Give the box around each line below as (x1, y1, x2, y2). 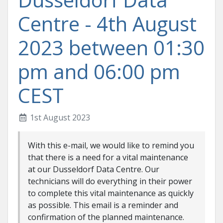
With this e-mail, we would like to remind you (28, 140, 194, 151)
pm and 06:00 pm (18, 58, 180, 85)
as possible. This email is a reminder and (28, 200, 178, 211)
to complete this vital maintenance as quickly (28, 188, 194, 199)
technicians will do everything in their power (28, 176, 192, 187)
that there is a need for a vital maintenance (28, 152, 188, 163)
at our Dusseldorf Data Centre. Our (28, 164, 159, 175)
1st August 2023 (28, 112, 90, 123)
